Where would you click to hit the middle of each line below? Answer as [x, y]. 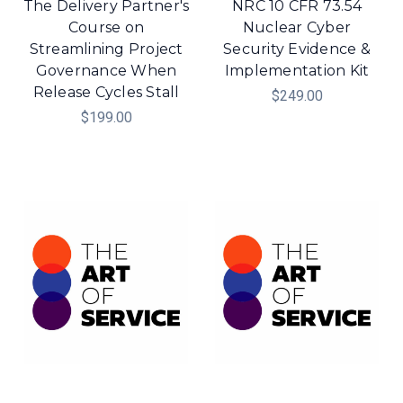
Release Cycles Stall [106, 92]
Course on [106, 27]
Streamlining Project [106, 49]
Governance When [106, 70]
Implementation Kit [297, 70]
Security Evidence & [297, 49]
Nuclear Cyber [297, 27]
